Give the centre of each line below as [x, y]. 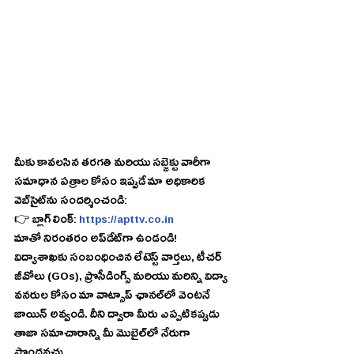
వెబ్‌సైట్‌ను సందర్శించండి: [87, 202]
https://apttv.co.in [126, 221]
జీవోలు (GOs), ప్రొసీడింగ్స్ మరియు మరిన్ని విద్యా [122, 278]
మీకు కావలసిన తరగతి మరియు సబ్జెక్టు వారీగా [113, 164]
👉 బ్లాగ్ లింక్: [47, 221]
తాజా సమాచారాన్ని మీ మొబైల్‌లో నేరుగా [81, 335]
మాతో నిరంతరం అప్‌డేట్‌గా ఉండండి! [150, 240]
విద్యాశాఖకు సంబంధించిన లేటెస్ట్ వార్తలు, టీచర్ [119, 259]
